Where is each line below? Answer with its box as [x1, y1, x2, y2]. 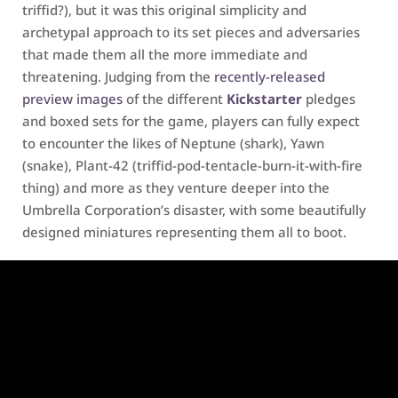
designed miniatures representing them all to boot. [22, 223, 346, 241]
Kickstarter [227, 90, 302, 107]
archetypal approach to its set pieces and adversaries [22, 23, 360, 41]
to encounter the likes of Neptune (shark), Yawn [22, 134, 324, 152]
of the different [123, 90, 227, 107]
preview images [22, 90, 123, 107]
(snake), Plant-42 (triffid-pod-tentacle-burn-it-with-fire [22, 156, 362, 174]
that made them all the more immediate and [22, 45, 307, 63]
